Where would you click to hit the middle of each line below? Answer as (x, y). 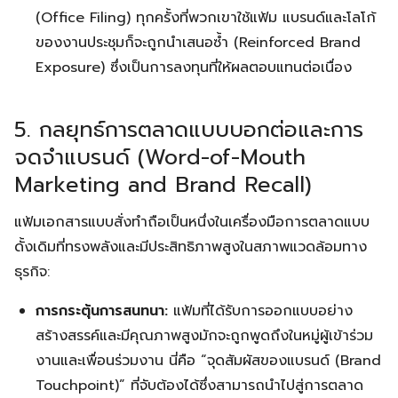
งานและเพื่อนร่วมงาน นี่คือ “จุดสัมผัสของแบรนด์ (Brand (208, 361)
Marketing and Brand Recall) (163, 185)
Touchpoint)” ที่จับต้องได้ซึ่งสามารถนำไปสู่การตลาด (199, 386)
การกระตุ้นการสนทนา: (102, 311)
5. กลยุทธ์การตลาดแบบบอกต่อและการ (189, 130)
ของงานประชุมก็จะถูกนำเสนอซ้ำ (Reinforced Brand (198, 43)
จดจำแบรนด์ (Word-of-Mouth (160, 157)
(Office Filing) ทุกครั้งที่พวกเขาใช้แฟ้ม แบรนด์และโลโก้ (206, 18)
